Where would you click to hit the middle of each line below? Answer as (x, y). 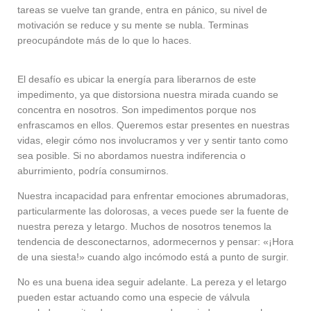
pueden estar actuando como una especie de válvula (134, 297)
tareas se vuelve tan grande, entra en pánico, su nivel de (142, 10)
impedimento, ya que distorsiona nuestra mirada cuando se (148, 95)
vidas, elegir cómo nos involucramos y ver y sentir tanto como (153, 141)
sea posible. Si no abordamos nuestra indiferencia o (132, 156)
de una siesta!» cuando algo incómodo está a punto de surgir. (153, 257)
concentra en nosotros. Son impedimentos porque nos (137, 110)
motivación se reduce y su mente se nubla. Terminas (133, 25)
